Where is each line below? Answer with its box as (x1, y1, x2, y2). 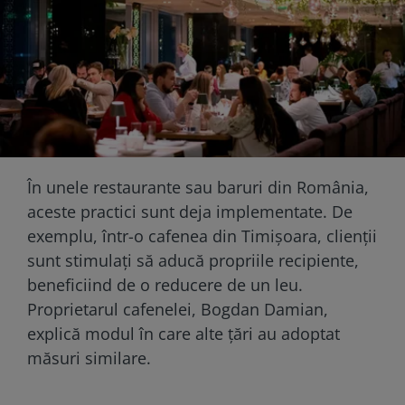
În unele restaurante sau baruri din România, (27, 175, 369, 198)
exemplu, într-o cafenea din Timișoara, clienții (27, 224, 377, 247)
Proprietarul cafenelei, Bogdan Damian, (27, 297, 328, 320)
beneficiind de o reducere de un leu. (27, 273, 303, 296)
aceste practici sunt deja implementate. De (27, 200, 353, 222)
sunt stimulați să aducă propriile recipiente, (27, 249, 359, 271)
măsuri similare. (27, 346, 151, 369)
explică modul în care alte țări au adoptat (27, 322, 340, 344)
